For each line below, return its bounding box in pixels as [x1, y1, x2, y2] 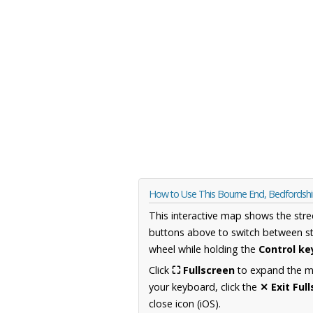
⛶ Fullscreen [172, 263, 235, 277]
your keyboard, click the [149, 280, 260, 294]
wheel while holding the [149, 242, 259, 256]
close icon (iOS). [149, 297, 221, 311]
